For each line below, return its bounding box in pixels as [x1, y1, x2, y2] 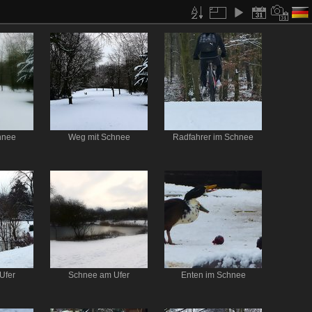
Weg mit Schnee [68, 133, 130, 141]
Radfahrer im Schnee [173, 133, 253, 141]
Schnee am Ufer [68, 271, 130, 280]
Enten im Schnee [180, 271, 246, 280]
